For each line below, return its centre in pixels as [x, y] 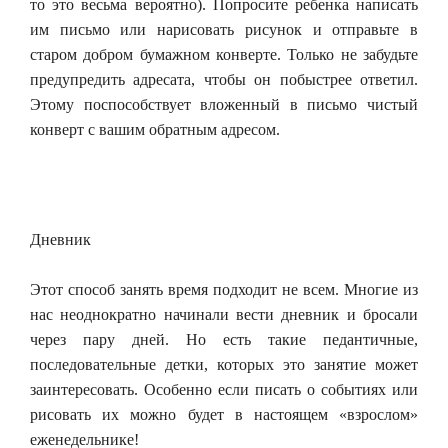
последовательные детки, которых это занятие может [224, 364]
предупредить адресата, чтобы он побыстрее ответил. [224, 79]
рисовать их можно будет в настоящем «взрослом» [224, 414]
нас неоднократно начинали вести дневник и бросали [224, 314]
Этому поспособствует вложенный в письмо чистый [224, 104]
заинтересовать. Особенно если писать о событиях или [224, 389]
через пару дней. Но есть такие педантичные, [224, 339]
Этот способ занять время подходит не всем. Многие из [224, 289]
